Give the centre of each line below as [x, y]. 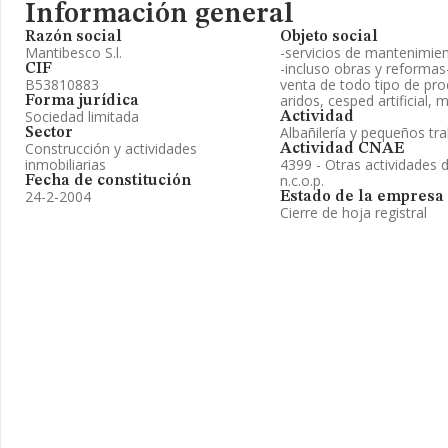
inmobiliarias [65, 164]
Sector [49, 133]
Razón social [73, 37]
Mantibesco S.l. [73, 52]
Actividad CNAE [342, 149]
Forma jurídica [82, 101]
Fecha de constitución [108, 181]
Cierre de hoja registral [353, 212]
